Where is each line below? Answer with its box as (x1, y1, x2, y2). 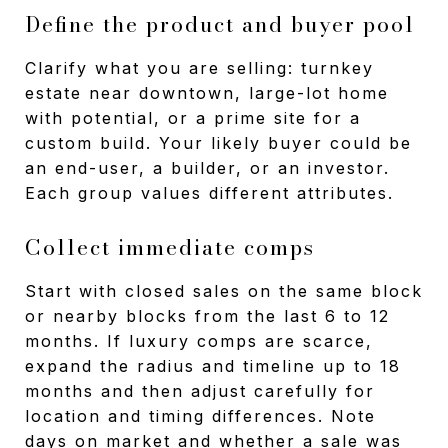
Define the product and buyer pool (25, 7, 415, 40)
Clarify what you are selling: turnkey (25, 57, 374, 78)
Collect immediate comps (25, 230, 315, 263)
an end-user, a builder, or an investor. (25, 157, 390, 178)
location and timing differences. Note (25, 405, 376, 426)
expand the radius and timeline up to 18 (25, 355, 401, 376)
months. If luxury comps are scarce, (25, 330, 373, 351)
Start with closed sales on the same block (25, 280, 423, 301)
